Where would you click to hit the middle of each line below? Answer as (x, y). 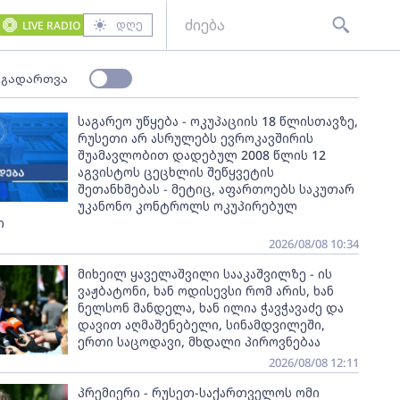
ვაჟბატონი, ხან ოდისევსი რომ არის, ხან (205, 291)
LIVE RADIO (51, 25)
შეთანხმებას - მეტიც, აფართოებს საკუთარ (216, 189)
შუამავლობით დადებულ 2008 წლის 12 (201, 155)
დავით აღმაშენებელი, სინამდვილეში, (201, 325)
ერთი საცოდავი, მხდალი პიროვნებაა (199, 342)
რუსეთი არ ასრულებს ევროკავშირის (195, 138)
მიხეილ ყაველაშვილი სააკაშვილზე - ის (204, 274)
